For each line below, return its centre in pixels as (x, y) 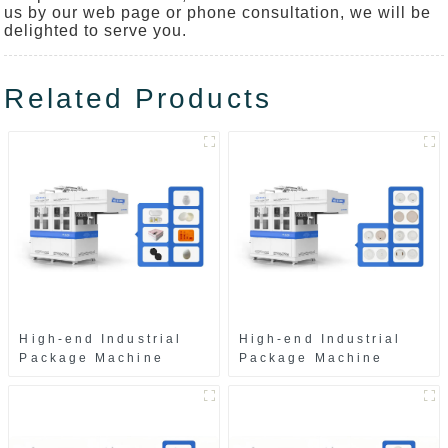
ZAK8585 (56, 377)
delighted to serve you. (96, 31)
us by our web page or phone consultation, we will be (218, 13)
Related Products (138, 99)
